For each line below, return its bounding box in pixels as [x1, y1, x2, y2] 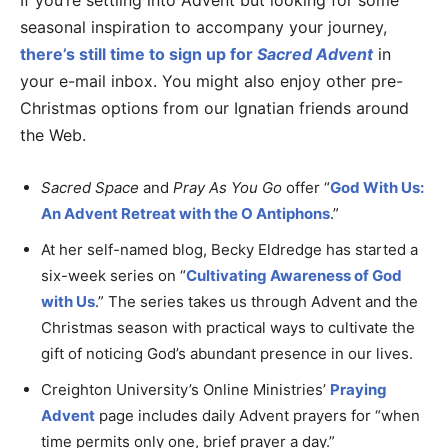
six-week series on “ [41, 266, 186, 286]
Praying [330, 380, 387, 400]
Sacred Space [41, 178, 139, 198]
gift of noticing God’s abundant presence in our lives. [41, 344, 413, 364]
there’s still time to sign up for [20, 44, 257, 65]
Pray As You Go [173, 178, 282, 198]
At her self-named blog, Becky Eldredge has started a [41, 240, 418, 260]
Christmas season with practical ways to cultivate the [41, 318, 415, 338]
